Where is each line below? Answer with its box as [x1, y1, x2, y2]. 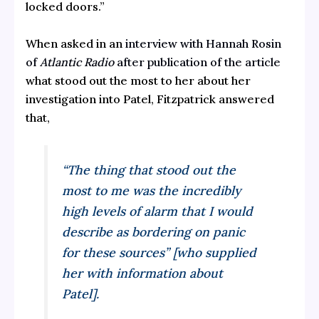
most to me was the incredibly [62, 182, 241, 199]
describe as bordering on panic [62, 224, 246, 241]
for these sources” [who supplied [62, 244, 257, 261]
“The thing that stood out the [62, 162, 236, 179]
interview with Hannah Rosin [125, 36, 281, 51]
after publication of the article [113, 55, 281, 70]
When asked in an [25, 36, 125, 51]
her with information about [62, 265, 224, 282]
